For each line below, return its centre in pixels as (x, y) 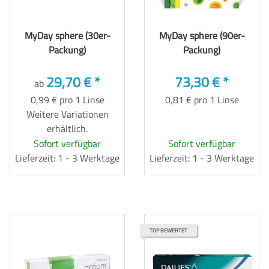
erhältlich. (67, 128)
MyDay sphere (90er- (202, 35)
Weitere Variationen (67, 114)
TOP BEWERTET (168, 230)
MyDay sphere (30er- (67, 35)
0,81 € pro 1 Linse (202, 99)
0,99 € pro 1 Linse (67, 99)
